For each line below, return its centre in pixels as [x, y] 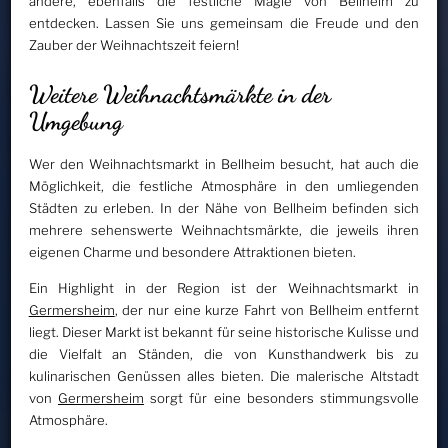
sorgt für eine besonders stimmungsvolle [281, 398]
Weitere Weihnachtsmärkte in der [179, 93]
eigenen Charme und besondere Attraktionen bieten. [192, 252]
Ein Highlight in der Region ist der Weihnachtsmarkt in [224, 288]
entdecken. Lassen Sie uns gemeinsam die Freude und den [224, 23]
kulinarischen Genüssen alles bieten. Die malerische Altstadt [224, 376]
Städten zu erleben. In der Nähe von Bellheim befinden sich [224, 208]
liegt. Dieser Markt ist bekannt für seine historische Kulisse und [224, 332]
